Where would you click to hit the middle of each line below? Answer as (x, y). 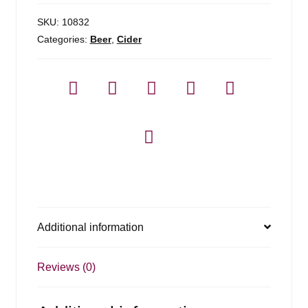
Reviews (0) (66, 267)
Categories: (63, 39)
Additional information (90, 227)
